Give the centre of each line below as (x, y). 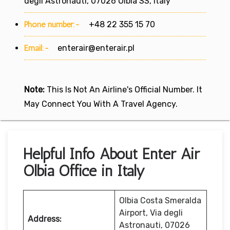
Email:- (37, 48)
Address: (45, 219)
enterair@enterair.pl (96, 48)
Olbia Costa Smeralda (160, 200)
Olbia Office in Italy (84, 171)
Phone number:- (53, 24)
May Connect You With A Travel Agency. (101, 104)
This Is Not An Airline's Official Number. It (123, 89)
